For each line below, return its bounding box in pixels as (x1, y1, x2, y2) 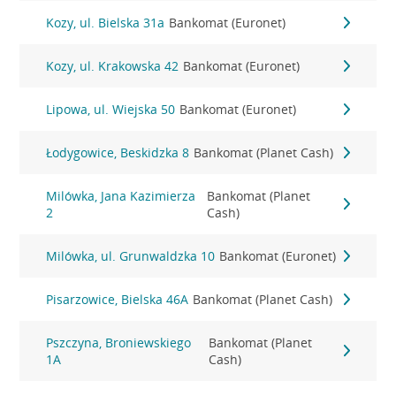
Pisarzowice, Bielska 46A (46, 291, 189, 308)
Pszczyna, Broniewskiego (46, 334, 192, 351)
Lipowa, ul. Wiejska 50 (46, 101, 176, 118)
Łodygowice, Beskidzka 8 (46, 144, 190, 161)
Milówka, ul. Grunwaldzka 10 (46, 247, 216, 264)
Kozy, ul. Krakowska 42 (46, 57, 179, 74)
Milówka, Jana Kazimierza (46, 187, 196, 204)
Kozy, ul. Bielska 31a (46, 14, 165, 31)
